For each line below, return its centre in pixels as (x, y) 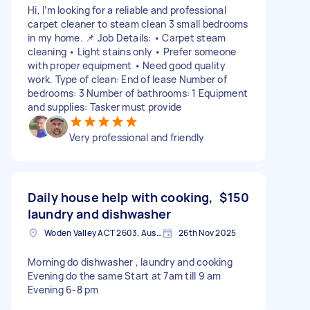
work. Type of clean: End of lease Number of (127, 79)
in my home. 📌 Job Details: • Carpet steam (127, 37)
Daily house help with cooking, (120, 197)
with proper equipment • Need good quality (127, 65)
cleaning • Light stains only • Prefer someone (132, 51)
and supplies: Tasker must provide (105, 107)
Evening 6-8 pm (63, 289)
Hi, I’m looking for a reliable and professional (127, 10)
